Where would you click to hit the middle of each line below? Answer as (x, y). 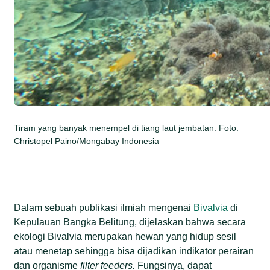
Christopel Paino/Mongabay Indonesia (87, 141)
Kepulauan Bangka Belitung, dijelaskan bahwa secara (130, 222)
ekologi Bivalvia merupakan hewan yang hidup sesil (125, 236)
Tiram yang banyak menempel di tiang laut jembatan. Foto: (127, 127)
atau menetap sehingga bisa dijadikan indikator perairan (134, 251)
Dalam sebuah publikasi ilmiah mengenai (104, 207)
